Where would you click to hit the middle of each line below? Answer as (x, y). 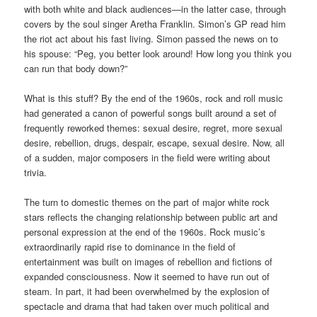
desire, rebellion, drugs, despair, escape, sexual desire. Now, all (155, 143)
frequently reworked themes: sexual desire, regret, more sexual (154, 128)
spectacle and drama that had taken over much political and (147, 306)
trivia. (36, 173)
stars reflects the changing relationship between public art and (151, 217)
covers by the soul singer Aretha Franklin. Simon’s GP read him (155, 24)
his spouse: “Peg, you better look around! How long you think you (158, 54)
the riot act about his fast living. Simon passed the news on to (151, 39)
